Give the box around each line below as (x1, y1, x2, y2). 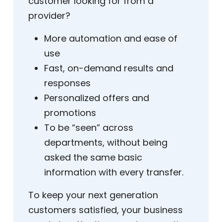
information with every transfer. (44, 166, 183, 179)
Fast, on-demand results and (44, 62, 173, 75)
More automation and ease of (44, 32, 177, 45)
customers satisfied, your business (28, 204, 183, 217)
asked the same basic (44, 151, 142, 164)
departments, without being (44, 136, 167, 149)
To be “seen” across (44, 121, 133, 134)
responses (44, 77, 91, 90)
